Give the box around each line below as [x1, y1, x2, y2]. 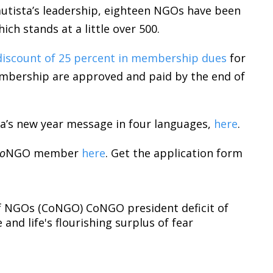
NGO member [5, 146, 82, 161]
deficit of [182, 200, 229, 216]
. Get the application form [105, 146, 243, 161]
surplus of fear [115, 215, 194, 230]
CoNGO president [86, 200, 179, 216]
